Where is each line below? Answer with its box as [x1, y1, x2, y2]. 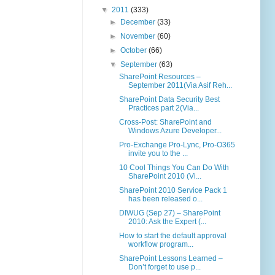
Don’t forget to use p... [128, 263, 201, 272]
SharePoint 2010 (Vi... [128, 172, 201, 181]
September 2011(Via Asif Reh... [128, 81, 232, 90]
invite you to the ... [128, 149, 188, 158]
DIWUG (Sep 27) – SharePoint [118, 209, 220, 218]
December [120, 18, 158, 27]
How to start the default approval [118, 231, 227, 241]
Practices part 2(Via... [128, 104, 199, 113]
